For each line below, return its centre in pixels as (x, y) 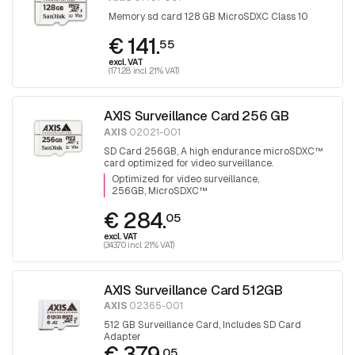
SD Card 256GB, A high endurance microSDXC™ (214, 151)
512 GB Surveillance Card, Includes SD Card (202, 325)
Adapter (122, 337)
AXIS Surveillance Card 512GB (193, 290)
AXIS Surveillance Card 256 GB (197, 115)
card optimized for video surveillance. (189, 163)
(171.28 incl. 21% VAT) (144, 70)
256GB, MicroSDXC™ (159, 191)
